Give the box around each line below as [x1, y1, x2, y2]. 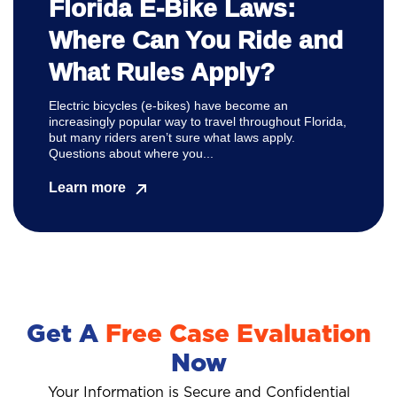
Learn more [49, 180, 126, 196]
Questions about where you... [49, 146, 214, 161]
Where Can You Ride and [49, 27, 343, 55]
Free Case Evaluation [105, 323, 371, 348]
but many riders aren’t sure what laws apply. [49, 130, 295, 145]
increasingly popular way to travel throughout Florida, [49, 114, 346, 129]
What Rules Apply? [49, 58, 275, 87]
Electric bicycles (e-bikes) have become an [49, 98, 288, 113]
